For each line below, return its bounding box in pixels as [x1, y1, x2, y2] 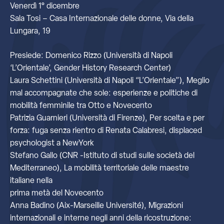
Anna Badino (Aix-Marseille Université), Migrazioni [10, 202, 183, 210]
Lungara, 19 [10, 27, 50, 35]
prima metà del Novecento [10, 189, 103, 197]
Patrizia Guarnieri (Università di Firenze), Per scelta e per [10, 114, 204, 122]
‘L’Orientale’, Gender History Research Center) [10, 64, 171, 72]
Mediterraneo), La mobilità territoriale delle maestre [10, 164, 189, 172]
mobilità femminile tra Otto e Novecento [10, 102, 152, 110]
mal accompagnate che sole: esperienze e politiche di [10, 89, 197, 97]
